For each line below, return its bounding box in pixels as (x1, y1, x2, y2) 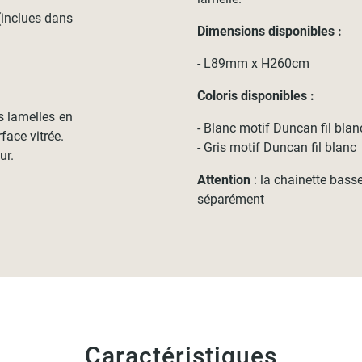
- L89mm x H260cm (197, 56, 310, 71)
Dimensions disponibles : (197, 23, 343, 39)
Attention (197, 172, 251, 187)
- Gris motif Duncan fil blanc (197, 140, 357, 155)
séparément (197, 192, 265, 207)
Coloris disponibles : (197, 88, 315, 103)
